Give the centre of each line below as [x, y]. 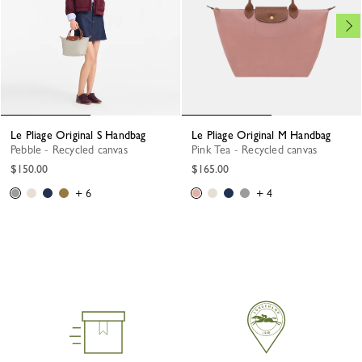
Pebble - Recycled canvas [72, 150]
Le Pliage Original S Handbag [81, 135]
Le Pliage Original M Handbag [264, 135]
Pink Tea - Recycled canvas [257, 150]
